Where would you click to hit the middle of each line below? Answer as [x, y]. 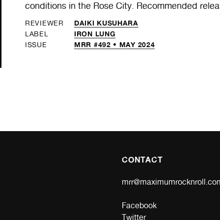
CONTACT [142, 159]
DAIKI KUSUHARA [106, 23]
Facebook [139, 205]
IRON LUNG [95, 33]
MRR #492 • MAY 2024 [115, 44]
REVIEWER [44, 23]
